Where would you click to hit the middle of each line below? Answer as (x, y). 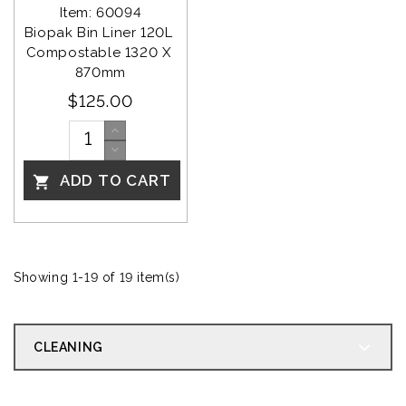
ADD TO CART (113, 181)
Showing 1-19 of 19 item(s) (97, 278)
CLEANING (68, 348)
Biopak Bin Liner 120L (100, 32)
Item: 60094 (101, 12)
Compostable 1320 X (101, 52)
